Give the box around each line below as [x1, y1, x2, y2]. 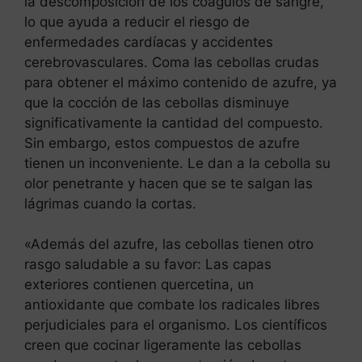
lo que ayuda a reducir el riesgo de [24, 13, 250, 30]
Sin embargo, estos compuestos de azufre [24, 134, 300, 151]
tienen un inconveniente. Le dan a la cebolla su [24, 154, 330, 171]
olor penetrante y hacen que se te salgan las [24, 175, 313, 192]
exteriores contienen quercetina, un [24, 276, 254, 293]
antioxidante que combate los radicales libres [24, 297, 320, 314]
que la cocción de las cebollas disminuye [24, 94, 289, 111]
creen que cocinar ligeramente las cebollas [24, 337, 301, 354]
